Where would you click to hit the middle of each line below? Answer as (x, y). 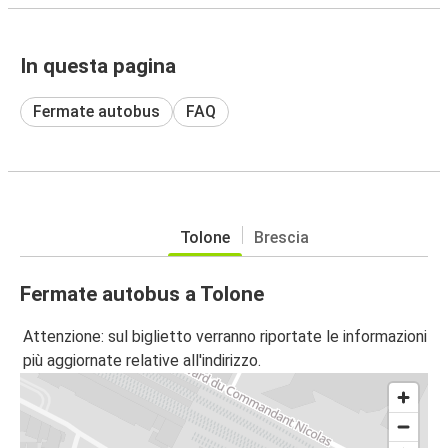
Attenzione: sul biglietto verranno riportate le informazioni (225, 337)
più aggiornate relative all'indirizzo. (142, 361)
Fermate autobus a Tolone (142, 293)
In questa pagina (98, 65)
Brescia (281, 237)
